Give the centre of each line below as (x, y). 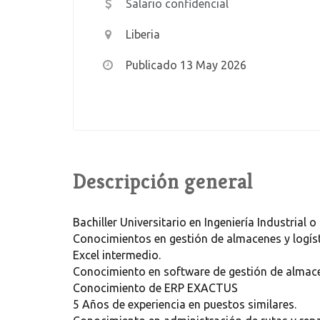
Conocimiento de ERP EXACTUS (155, 288)
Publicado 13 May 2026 (186, 65)
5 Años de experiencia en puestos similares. (185, 305)
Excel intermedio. (117, 255)
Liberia (142, 35)
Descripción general (163, 182)
